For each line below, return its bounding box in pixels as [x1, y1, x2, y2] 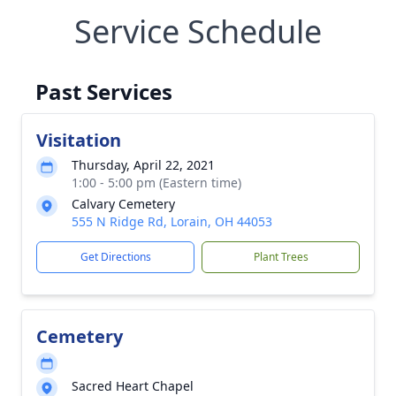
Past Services [35, 77, 172, 106]
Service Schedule [74, 10, 322, 53]
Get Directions [80, 249, 151, 264]
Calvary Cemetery [72, 195, 175, 212]
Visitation [36, 128, 121, 152]
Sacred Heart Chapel [72, 377, 194, 394]
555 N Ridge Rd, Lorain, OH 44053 [72, 213, 272, 230]
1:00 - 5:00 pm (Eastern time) [72, 174, 241, 191]
